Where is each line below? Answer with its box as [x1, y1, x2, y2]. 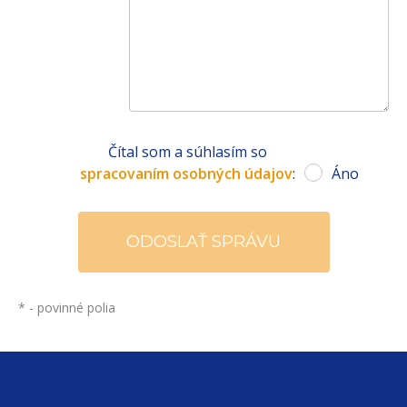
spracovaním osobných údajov [80, 163, 293, 184]
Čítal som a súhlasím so [108, 141, 267, 162]
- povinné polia [25, 298, 115, 316]
